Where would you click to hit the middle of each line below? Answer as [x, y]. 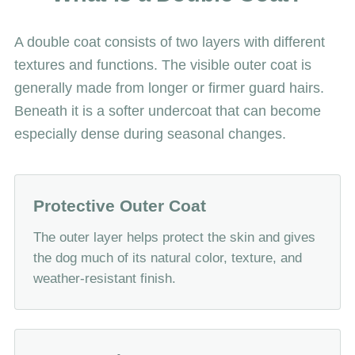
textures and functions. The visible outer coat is [163, 65]
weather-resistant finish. [105, 279]
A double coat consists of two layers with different [170, 42]
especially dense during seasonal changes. [150, 134]
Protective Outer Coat [120, 206]
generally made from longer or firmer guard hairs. [169, 88]
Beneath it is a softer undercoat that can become [168, 111]
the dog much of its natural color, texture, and [168, 258]
